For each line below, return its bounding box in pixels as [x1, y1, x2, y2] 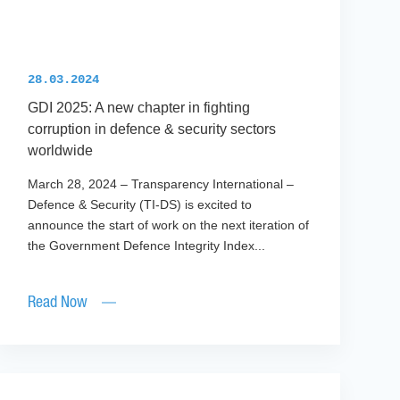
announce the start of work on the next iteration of [27, 218, 309, 233]
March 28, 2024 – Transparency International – [27, 177, 294, 192]
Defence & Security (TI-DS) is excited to [27, 197, 252, 212]
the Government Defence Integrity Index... [27, 238, 265, 254]
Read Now [27, 296, 87, 311]
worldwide [27, 143, 93, 159]
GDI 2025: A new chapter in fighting [27, 100, 250, 116]
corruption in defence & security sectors [27, 121, 276, 137]
